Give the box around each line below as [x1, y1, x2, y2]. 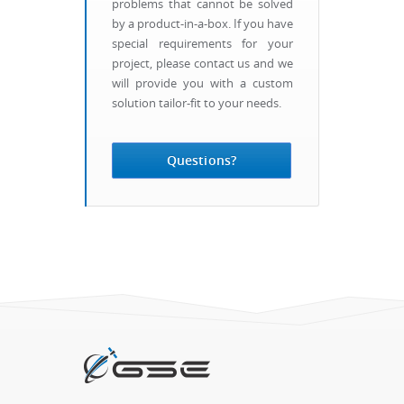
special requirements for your [112, 36, 293, 51]
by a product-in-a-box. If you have [112, 16, 293, 32]
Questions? [166, 151, 237, 169]
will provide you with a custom [112, 76, 293, 91]
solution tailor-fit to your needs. [112, 96, 281, 111]
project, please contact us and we [112, 56, 293, 71]
